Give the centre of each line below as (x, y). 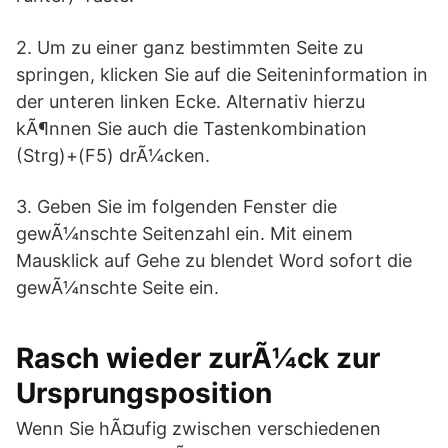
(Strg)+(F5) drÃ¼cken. (113, 155)
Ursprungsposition (144, 393)
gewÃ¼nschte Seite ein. (117, 287)
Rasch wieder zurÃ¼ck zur (198, 358)
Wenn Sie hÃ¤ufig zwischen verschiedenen (198, 428)
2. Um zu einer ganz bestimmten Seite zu (189, 47)
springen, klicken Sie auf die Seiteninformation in (222, 74)
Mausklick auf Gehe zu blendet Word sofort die (214, 260)
